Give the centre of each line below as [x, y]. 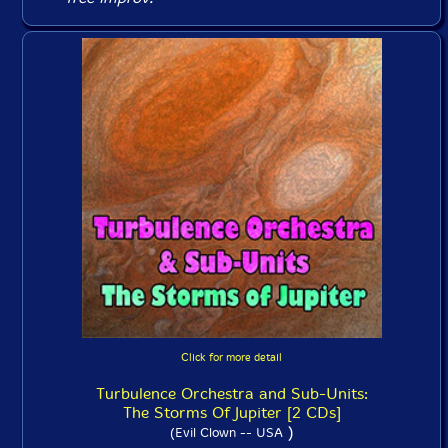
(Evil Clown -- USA [226, 432]
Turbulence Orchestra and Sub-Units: [231, 393]
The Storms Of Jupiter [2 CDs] [231, 412]
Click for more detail [231, 357]
